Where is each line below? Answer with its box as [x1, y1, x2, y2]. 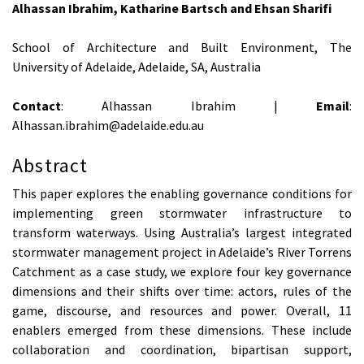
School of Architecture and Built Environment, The [12, 38, 352, 55]
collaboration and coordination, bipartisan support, [12, 341, 352, 358]
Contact [12, 97, 61, 114]
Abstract [12, 152, 89, 178]
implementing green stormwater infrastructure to [12, 205, 352, 222]
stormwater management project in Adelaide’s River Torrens [12, 244, 352, 261]
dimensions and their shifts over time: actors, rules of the [12, 283, 352, 300]
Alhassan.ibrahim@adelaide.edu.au [12, 116, 204, 133]
